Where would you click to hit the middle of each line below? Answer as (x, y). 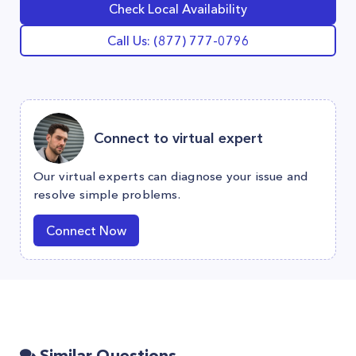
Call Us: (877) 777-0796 (178, 41)
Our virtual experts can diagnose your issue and (171, 176)
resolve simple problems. (107, 194)
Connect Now (86, 230)
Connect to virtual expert (178, 138)
